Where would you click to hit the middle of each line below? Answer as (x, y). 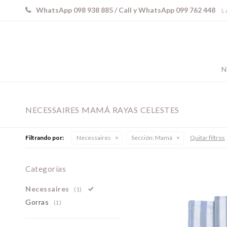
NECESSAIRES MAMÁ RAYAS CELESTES (102, 110)
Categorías (46, 169)
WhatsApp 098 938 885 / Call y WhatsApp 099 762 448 (126, 10)
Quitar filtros (207, 138)
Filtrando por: (45, 138)
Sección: (143, 138)
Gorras (38, 202)
